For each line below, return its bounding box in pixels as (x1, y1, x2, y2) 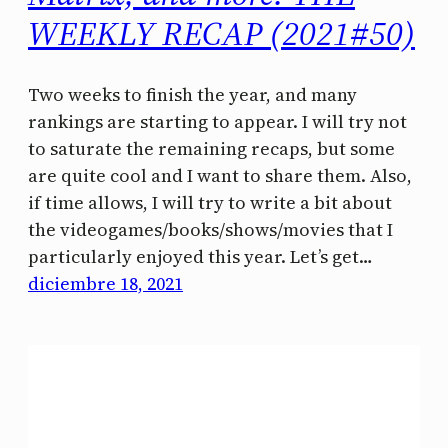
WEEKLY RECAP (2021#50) (28, 9, 415, 56)
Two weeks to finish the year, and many (28, 82, 357, 108)
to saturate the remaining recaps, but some (28, 136, 395, 162)
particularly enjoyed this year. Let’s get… (28, 244, 373, 270)
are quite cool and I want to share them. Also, (28, 163, 412, 189)
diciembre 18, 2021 (28, 271, 183, 297)
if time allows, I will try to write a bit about (28, 190, 392, 216)
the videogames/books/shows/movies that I (28, 217, 393, 243)
